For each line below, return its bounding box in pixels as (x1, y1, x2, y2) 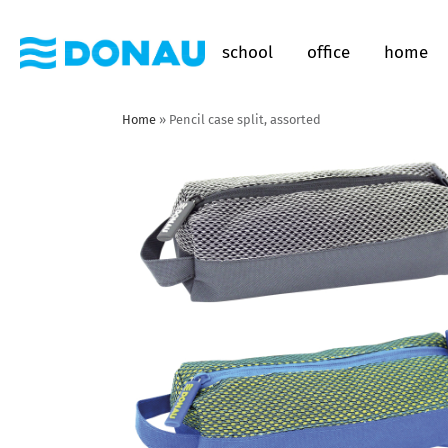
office (307, 42, 350, 63)
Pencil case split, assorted (169, 112, 321, 127)
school (222, 42, 273, 63)
